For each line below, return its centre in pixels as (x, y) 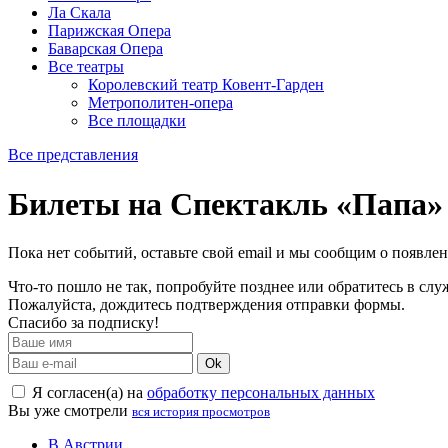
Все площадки (137, 121)
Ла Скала (79, 13)
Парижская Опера (109, 31)
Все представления (73, 155)
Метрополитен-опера (160, 103)
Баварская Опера (105, 49)
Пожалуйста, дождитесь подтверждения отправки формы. (206, 305)
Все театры (86, 67)
